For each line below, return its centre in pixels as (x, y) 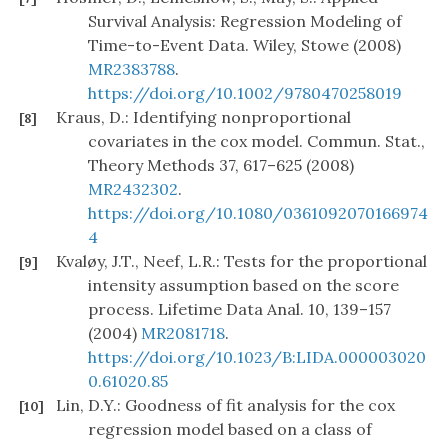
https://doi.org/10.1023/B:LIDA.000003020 (257, 357)
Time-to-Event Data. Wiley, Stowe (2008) (244, 45)
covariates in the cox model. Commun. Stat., (256, 141)
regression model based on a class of (230, 429)
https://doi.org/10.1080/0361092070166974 (258, 213)
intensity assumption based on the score (243, 285)
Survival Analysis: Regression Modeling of (245, 21)
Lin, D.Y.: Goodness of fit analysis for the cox (225, 405)
